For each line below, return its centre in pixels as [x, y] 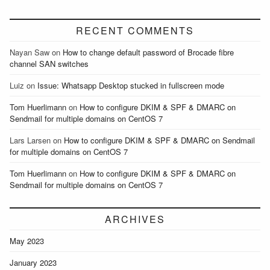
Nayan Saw [30, 52]
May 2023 [27, 240]
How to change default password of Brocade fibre [148, 52]
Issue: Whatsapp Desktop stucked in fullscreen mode [131, 85]
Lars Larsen [30, 140]
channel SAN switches [49, 63]
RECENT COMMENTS [135, 30]
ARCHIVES [135, 219]
